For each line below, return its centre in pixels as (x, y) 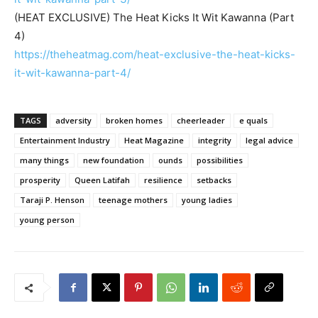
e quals (253, 121)
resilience (163, 180)
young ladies (207, 200)
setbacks (214, 180)
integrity (215, 141)
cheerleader (201, 121)
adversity (73, 121)
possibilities (220, 160)
